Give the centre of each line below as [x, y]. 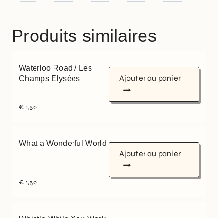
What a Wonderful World [63, 144]
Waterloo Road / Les [56, 68]
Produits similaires [84, 36]
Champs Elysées [50, 79]
